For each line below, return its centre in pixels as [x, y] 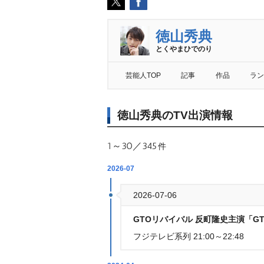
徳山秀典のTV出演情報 [175, 115]
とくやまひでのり [184, 49]
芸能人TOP [143, 75]
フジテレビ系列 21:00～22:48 [189, 236]
